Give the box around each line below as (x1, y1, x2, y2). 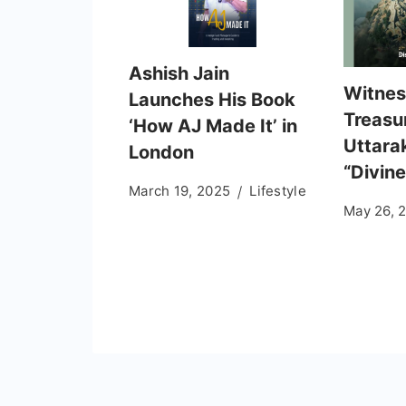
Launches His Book (129, 89, 295, 111)
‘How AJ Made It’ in (129, 115, 297, 138)
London (129, 141, 194, 164)
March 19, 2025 (129, 182, 231, 200)
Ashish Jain (129, 63, 229, 85)
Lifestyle (249, 182, 306, 200)
